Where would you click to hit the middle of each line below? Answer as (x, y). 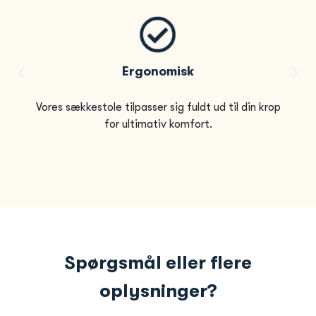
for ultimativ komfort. (158, 124)
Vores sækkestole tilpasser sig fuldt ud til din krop (158, 107)
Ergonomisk (158, 71)
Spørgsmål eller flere (158, 263)
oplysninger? (158, 291)
